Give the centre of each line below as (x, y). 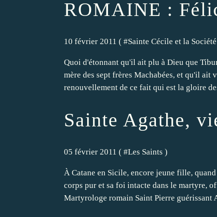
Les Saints (145, 152)
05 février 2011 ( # (96, 152)
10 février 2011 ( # (96, 42)
